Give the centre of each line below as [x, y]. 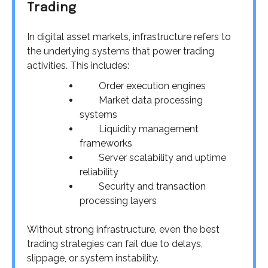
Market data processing [151, 100]
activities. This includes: [78, 65]
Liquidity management [149, 129]
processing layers [118, 200]
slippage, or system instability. [93, 258]
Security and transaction [152, 186]
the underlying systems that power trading [121, 51]
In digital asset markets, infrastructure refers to [129, 36]
